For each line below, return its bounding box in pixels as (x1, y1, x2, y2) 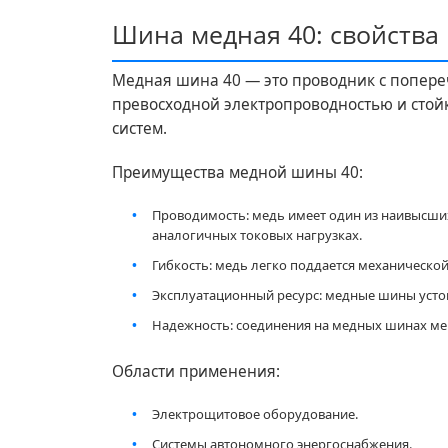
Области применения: (112, 360, 280, 382)
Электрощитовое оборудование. (152, 404, 358, 423)
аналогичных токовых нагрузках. (152, 225, 362, 244)
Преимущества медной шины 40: (112, 161, 363, 183)
